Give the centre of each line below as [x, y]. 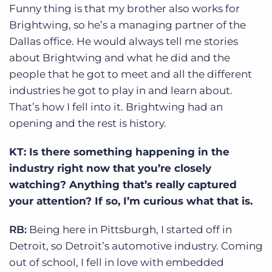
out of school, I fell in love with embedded [117, 262]
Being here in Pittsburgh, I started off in [129, 229]
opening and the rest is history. [88, 123]
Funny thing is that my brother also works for [124, 8]
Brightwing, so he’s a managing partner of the [127, 25]
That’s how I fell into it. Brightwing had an [116, 107]
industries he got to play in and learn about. [121, 90]
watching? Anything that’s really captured [123, 184]
